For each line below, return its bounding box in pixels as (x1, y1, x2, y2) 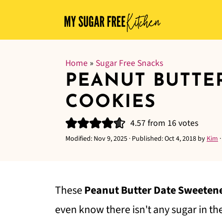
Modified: (65, 134, 94, 144)
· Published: (127, 134, 165, 144)
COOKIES (65, 94, 156, 111)
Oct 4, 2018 (165, 134, 196, 144)
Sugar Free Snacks (96, 57, 163, 69)
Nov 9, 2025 (94, 134, 127, 144)
